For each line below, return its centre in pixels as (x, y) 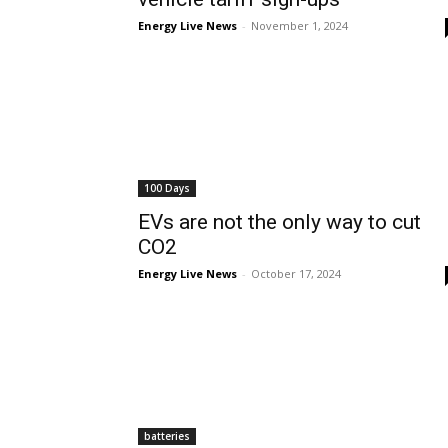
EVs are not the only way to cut (279, 222)
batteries (167, 436)
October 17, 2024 (296, 273)
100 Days (167, 188)
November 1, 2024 (299, 25)
